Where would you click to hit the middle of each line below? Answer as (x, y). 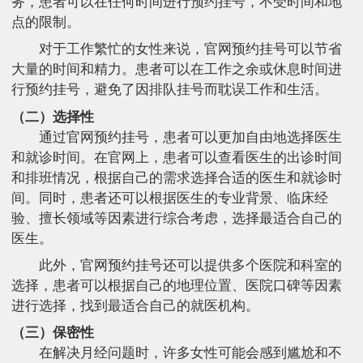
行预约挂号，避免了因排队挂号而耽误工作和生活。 (170, 90)
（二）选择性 (53, 117)
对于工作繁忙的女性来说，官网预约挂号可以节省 (190, 49)
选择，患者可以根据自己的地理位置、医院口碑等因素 (177, 285)
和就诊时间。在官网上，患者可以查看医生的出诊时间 (177, 157)
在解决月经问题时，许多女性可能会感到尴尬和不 (190, 353)
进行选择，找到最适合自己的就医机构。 (135, 305)
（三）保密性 (53, 333)
